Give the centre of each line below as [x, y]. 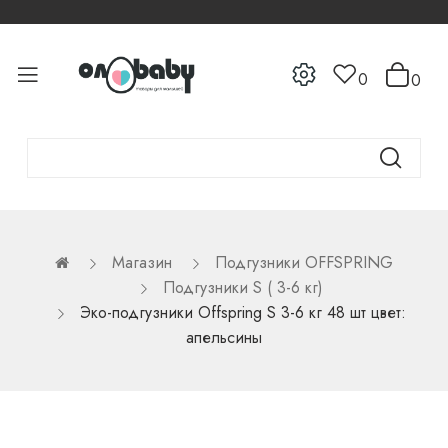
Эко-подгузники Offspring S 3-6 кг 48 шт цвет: [243, 312]
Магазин [142, 262]
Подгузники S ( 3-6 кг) [243, 287]
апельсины [224, 337]
